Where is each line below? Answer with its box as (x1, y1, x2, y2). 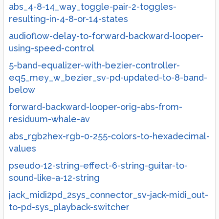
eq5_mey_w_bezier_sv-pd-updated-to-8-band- (9, 72, 207, 83)
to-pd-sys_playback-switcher (9, 202, 130, 212)
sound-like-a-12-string (9, 173, 100, 183)
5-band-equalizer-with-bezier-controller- (9, 60, 180, 70)
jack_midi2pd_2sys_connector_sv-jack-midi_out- (9, 190, 208, 200)
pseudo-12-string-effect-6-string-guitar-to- (9, 160, 188, 171)
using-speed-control (9, 43, 94, 53)
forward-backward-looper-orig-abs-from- (9, 102, 182, 112)
